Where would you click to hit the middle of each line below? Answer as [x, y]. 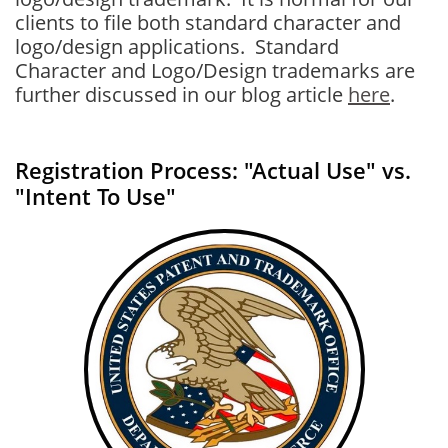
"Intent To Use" [95, 196]
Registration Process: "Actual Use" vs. [213, 170]
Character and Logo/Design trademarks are [215, 70]
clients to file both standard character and [208, 22]
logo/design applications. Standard [177, 46]
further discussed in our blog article [181, 94]
